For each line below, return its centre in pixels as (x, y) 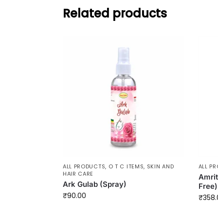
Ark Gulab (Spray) (94, 184)
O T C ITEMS (126, 166)
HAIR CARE (78, 173)
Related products (115, 14)
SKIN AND (160, 166)
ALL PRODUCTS (84, 166)
